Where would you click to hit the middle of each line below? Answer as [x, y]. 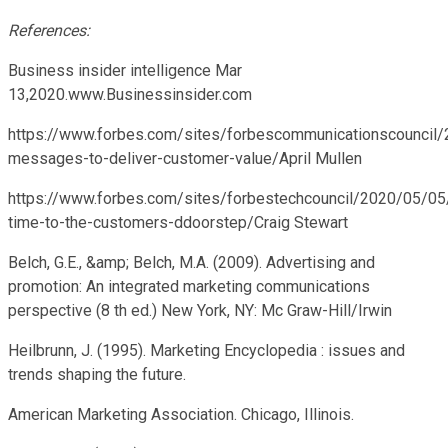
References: [49, 30]
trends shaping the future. [97, 374]
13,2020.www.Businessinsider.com [130, 94]
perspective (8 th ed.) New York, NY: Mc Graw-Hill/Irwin [200, 310]
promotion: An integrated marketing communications [189, 286]
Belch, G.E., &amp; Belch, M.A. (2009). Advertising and [191, 262]
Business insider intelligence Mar [125, 70]
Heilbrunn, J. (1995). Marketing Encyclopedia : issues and [206, 350]
